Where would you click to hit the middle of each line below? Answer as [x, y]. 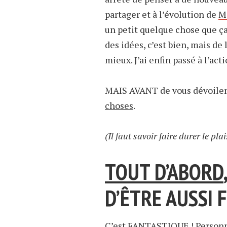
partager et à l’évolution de [162, 14]
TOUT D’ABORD [164, 172]
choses [119, 106]
